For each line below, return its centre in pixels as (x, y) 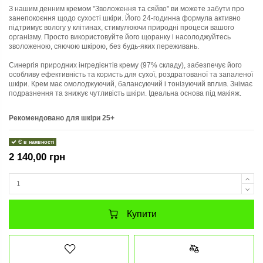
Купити (141, 214)
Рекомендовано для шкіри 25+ (62, 118)
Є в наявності (35, 142)
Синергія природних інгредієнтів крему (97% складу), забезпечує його (125, 65)
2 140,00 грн (37, 156)
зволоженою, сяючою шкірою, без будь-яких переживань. (104, 47)
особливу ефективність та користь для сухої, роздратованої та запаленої (131, 75)
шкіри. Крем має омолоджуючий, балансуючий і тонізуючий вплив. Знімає (131, 84)
